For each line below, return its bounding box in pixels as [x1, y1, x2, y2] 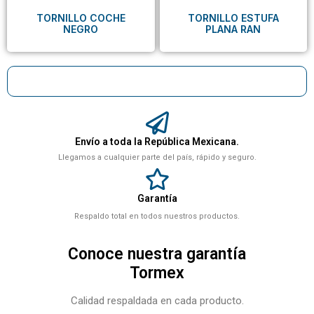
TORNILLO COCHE [36, 12, 125, 25]
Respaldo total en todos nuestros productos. [74, 212, 240, 221]
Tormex [130, 264, 184, 283]
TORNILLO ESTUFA [187, 12, 279, 25]
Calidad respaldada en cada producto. [70, 294, 244, 308]
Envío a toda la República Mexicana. [75, 136, 239, 148]
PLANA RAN [205, 23, 261, 36]
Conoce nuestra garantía [68, 245, 246, 264]
